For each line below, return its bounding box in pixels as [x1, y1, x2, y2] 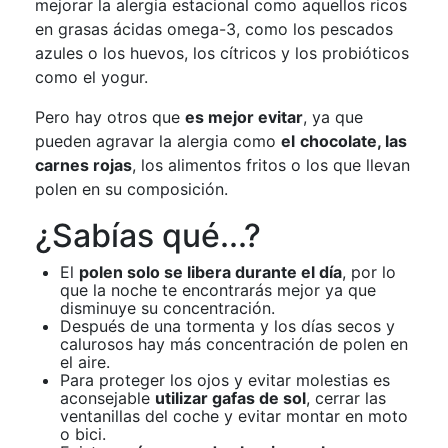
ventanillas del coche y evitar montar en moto [60, 406, 408, 427]
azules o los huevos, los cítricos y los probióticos [35, 43, 409, 64]
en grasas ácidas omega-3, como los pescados [35, 19, 393, 40]
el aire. [60, 352, 110, 373]
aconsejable [60, 388, 155, 409]
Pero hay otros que [35, 107, 185, 128]
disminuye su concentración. [60, 298, 275, 319]
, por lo [342, 262, 396, 283]
